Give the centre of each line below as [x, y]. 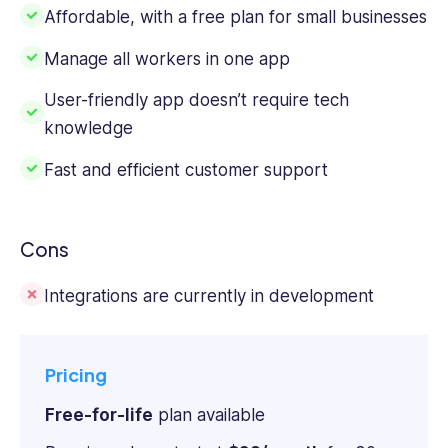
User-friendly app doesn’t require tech [196, 100]
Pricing [76, 375]
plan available [209, 414]
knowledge [88, 128]
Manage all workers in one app [167, 58]
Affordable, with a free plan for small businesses [235, 17]
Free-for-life [99, 414]
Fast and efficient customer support [186, 169]
